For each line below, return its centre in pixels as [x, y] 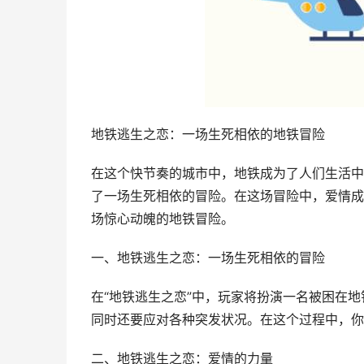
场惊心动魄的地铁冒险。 [162, 219]
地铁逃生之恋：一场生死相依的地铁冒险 [208, 134]
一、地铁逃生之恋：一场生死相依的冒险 [208, 258]
